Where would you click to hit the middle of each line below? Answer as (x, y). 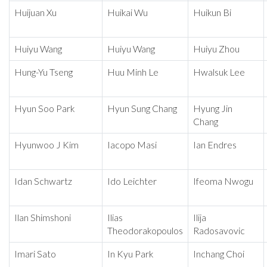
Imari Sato (35, 254)
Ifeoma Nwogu (223, 181)
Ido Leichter (132, 181)
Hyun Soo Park (44, 109)
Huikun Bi (212, 13)
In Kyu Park (130, 254)
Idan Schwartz (43, 181)
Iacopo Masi (132, 145)
